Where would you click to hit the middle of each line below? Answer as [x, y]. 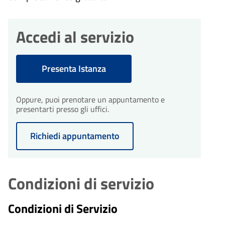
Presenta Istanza [74, 68]
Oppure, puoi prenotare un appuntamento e [90, 99]
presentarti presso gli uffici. [63, 109]
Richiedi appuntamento [75, 136]
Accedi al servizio [75, 36]
